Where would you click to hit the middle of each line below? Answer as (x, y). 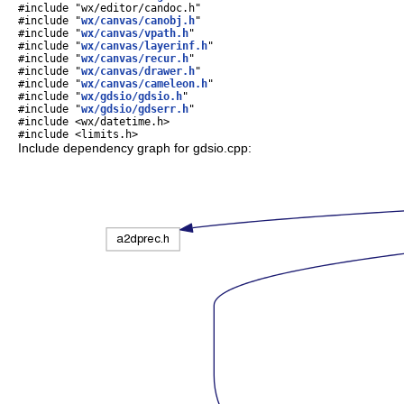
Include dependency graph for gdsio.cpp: (135, 147)
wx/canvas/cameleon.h (144, 83)
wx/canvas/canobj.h (138, 20)
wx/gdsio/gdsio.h (132, 96)
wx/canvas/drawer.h (138, 71)
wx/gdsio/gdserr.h (135, 109)
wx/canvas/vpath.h (135, 33)
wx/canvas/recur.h (135, 58)
